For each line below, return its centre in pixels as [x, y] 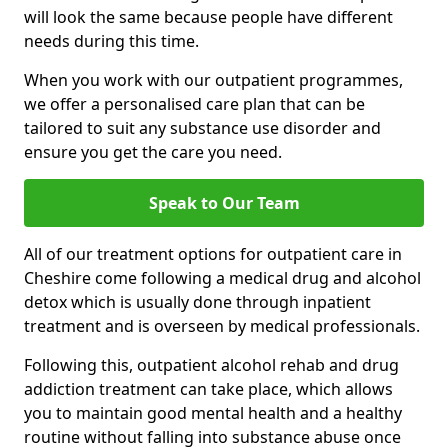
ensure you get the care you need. [153, 152]
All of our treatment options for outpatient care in [213, 254]
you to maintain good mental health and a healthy [213, 413]
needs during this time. [111, 41]
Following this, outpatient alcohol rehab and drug [211, 365]
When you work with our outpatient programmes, [213, 80]
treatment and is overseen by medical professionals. [222, 326]
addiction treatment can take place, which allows [208, 389]
